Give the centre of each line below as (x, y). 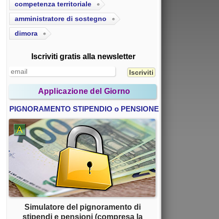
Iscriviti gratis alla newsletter (83, 57)
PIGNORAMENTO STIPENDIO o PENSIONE (84, 109)
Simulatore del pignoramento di (83, 207)
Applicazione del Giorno (84, 91)
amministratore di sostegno (61, 19)
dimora (26, 33)
